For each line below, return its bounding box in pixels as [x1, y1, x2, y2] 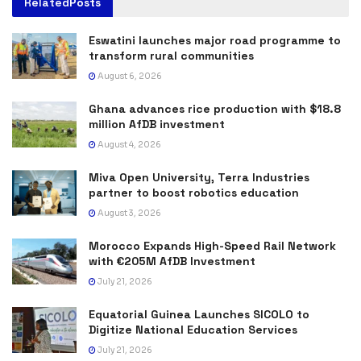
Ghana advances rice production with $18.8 [89, 101, 341, 116]
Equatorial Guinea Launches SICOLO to [89, 306, 309, 322]
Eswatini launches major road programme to [89, 32, 341, 48]
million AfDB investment [89, 116, 225, 131]
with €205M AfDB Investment [89, 253, 255, 268]
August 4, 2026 [96, 139, 161, 150]
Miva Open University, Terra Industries [89, 169, 309, 185]
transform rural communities [89, 48, 254, 63]
